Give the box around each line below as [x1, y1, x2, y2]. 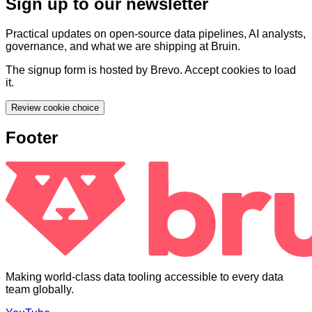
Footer [6, 128, 58, 148]
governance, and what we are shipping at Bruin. [6, 40, 240, 52]
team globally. [6, 283, 74, 296]
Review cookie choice [11, 102, 99, 113]
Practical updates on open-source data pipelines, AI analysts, [6, 27, 306, 40]
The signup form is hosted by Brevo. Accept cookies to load [6, 63, 296, 76]
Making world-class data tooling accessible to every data [6, 271, 283, 283]
